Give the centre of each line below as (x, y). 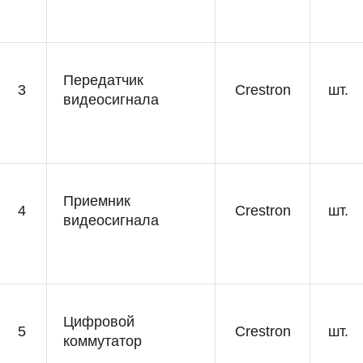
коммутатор (102, 341)
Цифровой (99, 322)
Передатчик (103, 80)
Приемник (97, 201)
